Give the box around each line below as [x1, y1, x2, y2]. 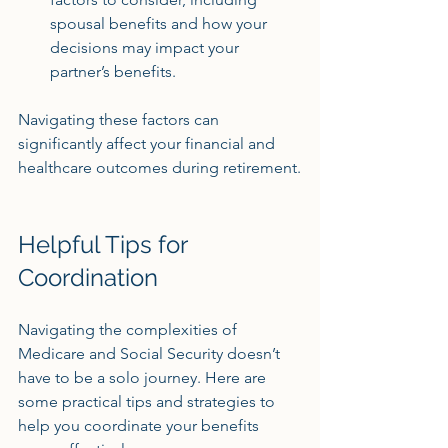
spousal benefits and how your [50, 14, 271, 33]
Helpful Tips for [18, 230, 193, 259]
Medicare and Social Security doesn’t [18, 344, 284, 363]
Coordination [18, 263, 158, 292]
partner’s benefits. [50, 62, 176, 81]
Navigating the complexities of [18, 320, 241, 339]
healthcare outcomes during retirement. [18, 158, 301, 177]
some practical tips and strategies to [18, 392, 279, 411]
